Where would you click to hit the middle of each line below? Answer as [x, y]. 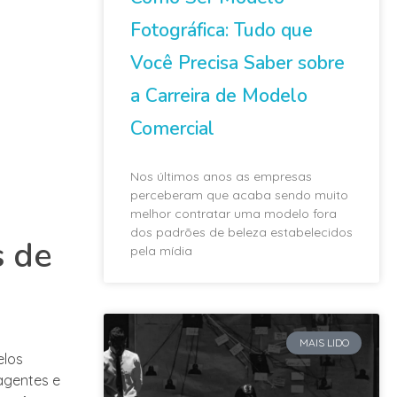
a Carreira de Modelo [219, 95]
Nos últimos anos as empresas [221, 176]
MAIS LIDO [324, 342]
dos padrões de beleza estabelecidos [241, 232]
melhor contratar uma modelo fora [234, 213]
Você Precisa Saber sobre [237, 62]
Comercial [172, 128]
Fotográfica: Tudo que [222, 30]
